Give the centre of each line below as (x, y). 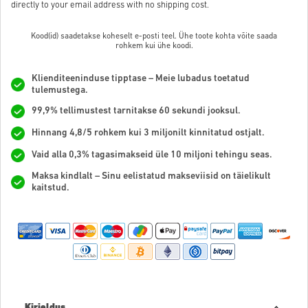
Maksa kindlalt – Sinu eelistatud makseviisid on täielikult (151, 176)
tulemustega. (60, 90)
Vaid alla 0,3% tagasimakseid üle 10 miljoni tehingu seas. (152, 155)
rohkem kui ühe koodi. (154, 46)
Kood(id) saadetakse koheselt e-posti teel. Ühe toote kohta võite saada (154, 36)
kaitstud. (51, 188)
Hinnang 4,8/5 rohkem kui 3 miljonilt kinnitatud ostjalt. (148, 133)
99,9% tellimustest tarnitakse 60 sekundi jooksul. (136, 111)
